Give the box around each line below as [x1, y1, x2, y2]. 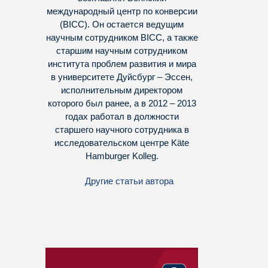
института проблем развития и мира [47, 59, 196, 69]
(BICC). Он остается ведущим [60, 19, 184, 30]
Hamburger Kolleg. [85, 151, 159, 162]
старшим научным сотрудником [56, 45, 187, 56]
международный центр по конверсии [46, 6, 197, 17]
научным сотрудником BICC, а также [45, 32, 198, 43]
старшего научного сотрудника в [54, 124, 189, 135]
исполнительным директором [61, 85, 182, 96]
